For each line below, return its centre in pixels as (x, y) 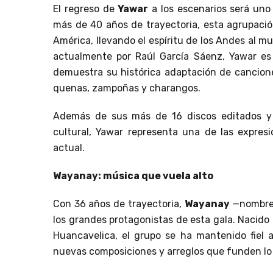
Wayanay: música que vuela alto (133, 176)
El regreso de (86, 9)
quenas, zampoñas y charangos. (127, 88)
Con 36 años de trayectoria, (119, 204)
